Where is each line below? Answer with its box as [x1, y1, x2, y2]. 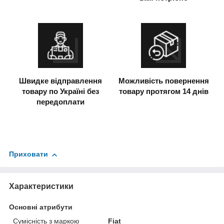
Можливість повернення [118, 76, 209, 85]
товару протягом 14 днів [118, 87, 208, 96]
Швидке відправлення [19, 76, 102, 85]
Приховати [9, 150, 48, 158]
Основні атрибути [9, 203, 72, 211]
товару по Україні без [22, 87, 99, 96]
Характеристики [9, 182, 73, 191]
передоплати [36, 97, 84, 106]
